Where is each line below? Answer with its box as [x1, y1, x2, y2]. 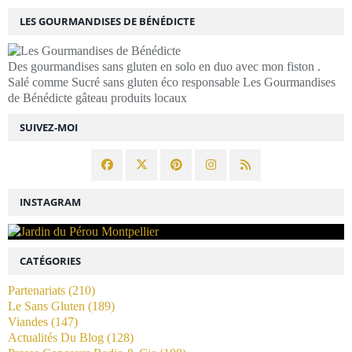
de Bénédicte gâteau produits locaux [8, 90, 187, 104]
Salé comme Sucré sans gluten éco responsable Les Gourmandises [8, 75, 335, 89]
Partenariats [8, 283, 65, 297]
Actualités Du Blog [8, 330, 104, 344]
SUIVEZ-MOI [20, 119, 78, 134]
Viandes [8, 314, 48, 328]
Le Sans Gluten [8, 299, 85, 313]
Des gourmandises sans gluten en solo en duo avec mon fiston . [8, 59, 321, 73]
